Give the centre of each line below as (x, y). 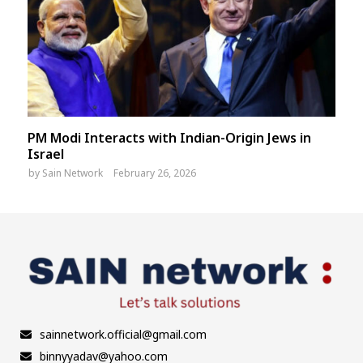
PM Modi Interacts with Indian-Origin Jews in (169, 138)
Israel (46, 154)
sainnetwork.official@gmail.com (123, 334)
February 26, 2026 (155, 173)
